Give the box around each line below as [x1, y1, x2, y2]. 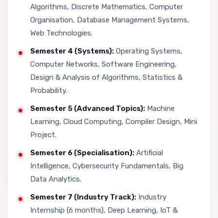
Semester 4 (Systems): [30, 46, 114, 55]
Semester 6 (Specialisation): [30, 148, 134, 157]
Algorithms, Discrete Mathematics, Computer [30, 2, 183, 11]
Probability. [30, 86, 67, 95]
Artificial [134, 148, 163, 157]
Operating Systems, [114, 46, 182, 55]
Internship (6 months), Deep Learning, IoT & [30, 205, 178, 215]
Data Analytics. [30, 174, 81, 183]
